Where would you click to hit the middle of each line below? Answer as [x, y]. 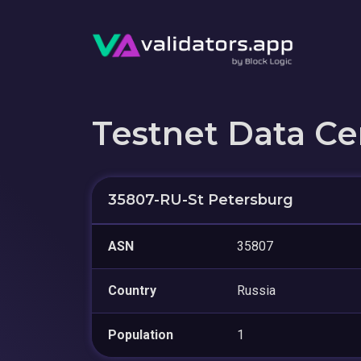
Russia [256, 290]
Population [141, 334]
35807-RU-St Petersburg [201, 199]
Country [132, 290]
